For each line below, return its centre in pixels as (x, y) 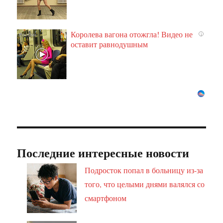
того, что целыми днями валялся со (145, 184)
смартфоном (106, 198)
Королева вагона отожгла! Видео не (132, 34)
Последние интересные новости (103, 153)
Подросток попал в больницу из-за (144, 170)
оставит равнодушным (110, 44)
